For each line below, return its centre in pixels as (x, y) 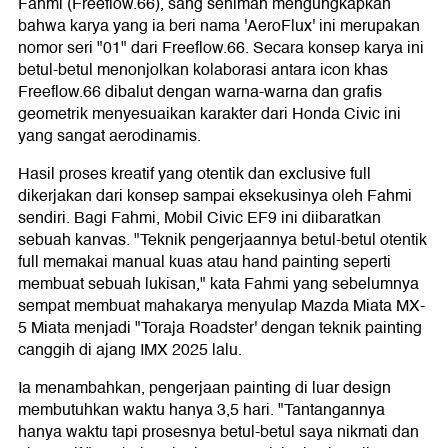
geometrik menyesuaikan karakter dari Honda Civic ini (209, 114)
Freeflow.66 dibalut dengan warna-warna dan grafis (200, 92)
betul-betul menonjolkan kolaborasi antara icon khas (203, 70)
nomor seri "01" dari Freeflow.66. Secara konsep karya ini (221, 48)
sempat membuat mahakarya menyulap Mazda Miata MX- (221, 306)
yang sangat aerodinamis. (109, 136)
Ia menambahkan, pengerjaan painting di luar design (204, 388)
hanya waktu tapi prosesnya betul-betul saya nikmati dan (218, 432)
